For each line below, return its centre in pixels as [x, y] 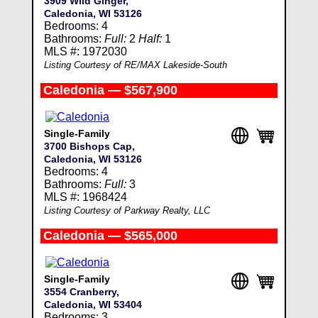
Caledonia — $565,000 [110, 236]
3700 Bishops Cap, [89, 146]
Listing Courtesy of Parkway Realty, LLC [127, 210]
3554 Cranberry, [81, 292]
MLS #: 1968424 [85, 197]
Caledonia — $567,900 [110, 90]
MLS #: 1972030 [85, 51]
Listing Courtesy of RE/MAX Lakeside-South [135, 65]
